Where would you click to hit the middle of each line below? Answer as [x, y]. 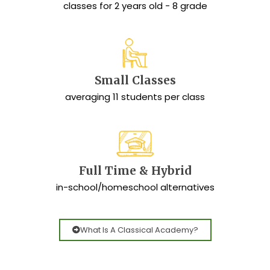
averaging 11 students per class [135, 96]
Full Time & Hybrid [135, 171]
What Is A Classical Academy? [139, 230]
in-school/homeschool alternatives [135, 187]
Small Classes [135, 80]
